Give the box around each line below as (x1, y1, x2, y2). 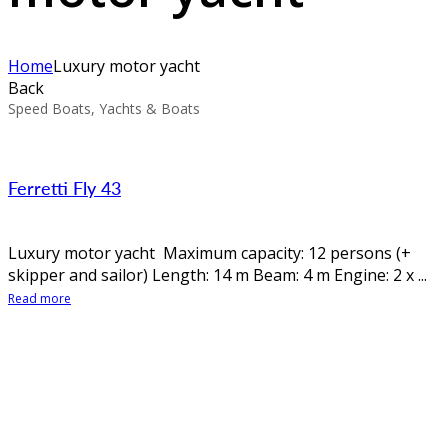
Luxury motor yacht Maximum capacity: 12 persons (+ (8, 241, 411, 264)
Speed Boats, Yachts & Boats (8, 99, 200, 118)
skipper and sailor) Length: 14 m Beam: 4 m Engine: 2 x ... (8, 263, 427, 286)
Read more (8, 289, 71, 307)
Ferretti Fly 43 (8, 174, 121, 200)
